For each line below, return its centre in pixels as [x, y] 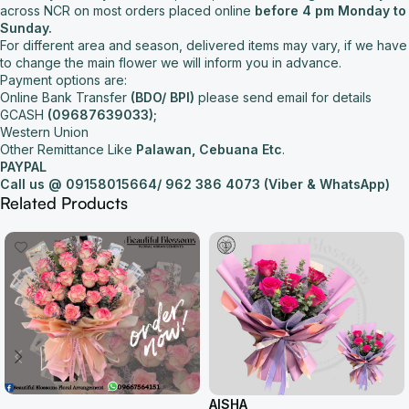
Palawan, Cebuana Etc [209, 149]
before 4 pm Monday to [330, 10]
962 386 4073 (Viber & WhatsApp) [278, 184]
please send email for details [285, 97]
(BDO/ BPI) [164, 97]
